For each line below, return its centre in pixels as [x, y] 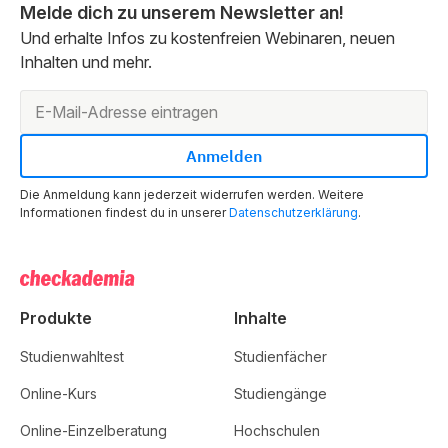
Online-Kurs [58, 393]
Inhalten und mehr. [86, 61]
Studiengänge [280, 393]
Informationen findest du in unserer [124, 212]
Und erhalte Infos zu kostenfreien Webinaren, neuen [207, 37]
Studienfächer [280, 356]
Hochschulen [277, 430]
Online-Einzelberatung [93, 430]
